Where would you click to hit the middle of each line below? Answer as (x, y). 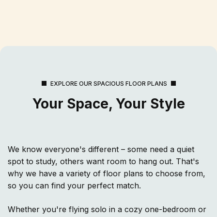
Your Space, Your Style (108, 103)
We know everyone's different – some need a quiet (101, 149)
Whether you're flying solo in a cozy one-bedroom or (107, 209)
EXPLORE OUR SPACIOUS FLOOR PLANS (108, 83)
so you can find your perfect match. (74, 185)
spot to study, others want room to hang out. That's (103, 161)
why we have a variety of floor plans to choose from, (107, 173)
